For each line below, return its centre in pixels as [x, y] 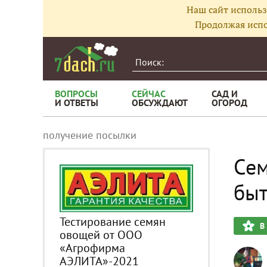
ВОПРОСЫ [76, 94]
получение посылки [90, 135]
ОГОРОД [229, 103]
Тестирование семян [113, 221]
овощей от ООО [101, 235]
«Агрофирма [92, 248]
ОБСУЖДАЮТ [160, 103]
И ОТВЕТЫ [77, 103]
